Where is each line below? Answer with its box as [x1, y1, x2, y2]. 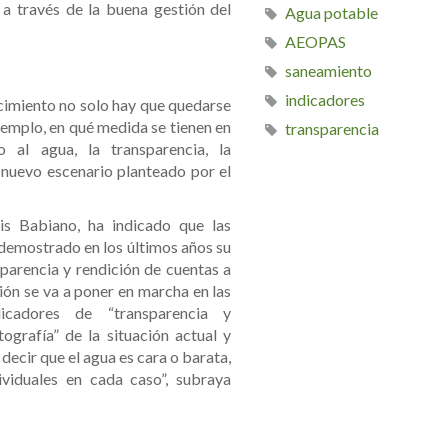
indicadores [285, 90, 366, 110]
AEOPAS [285, 32, 347, 52]
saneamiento [285, 61, 373, 81]
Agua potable [285, 3, 379, 23]
